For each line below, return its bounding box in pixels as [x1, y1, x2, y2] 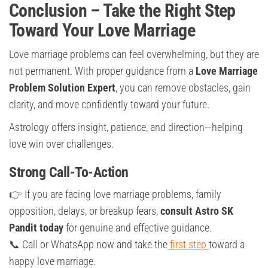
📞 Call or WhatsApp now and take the [9, 238, 167, 251]
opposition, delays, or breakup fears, [9, 205, 160, 218]
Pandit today [9, 221, 63, 234]
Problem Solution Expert [9, 81, 115, 95]
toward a [209, 238, 245, 251]
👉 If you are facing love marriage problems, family [9, 188, 221, 201]
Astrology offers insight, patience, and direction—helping [9, 121, 243, 134]
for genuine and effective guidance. [63, 221, 212, 234]
